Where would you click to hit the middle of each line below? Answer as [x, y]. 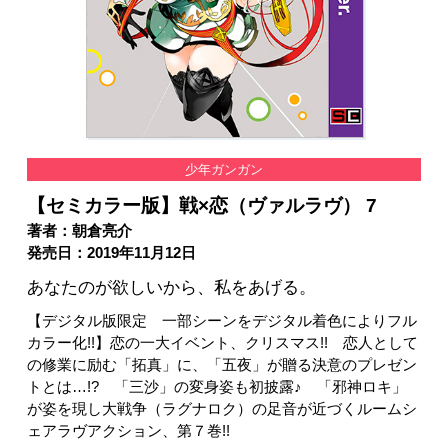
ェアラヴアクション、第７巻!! [128, 430]
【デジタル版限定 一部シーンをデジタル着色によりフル [221, 320]
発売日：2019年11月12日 [111, 253]
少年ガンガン [223, 170]
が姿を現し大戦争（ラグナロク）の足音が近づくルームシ [221, 408]
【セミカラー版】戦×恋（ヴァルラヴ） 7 [201, 206]
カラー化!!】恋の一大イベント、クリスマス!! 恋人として [222, 342]
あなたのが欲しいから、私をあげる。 [171, 287]
